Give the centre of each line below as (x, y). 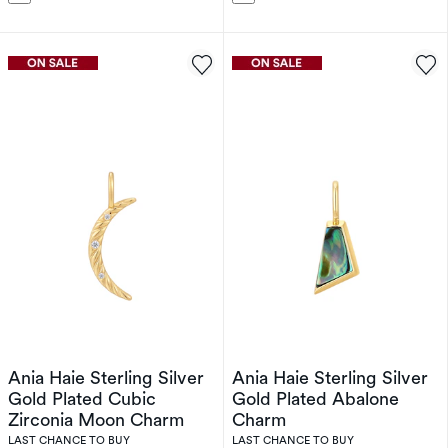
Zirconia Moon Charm (96, 419)
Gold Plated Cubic (82, 398)
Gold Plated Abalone (315, 398)
